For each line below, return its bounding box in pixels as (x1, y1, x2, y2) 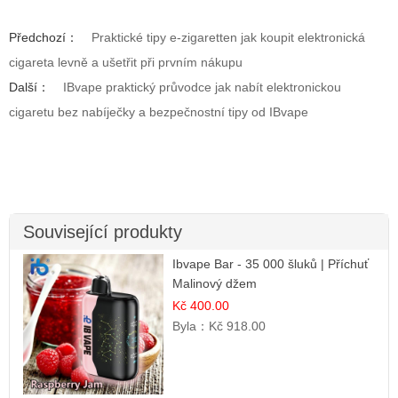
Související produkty (23, 221, 182, 242)
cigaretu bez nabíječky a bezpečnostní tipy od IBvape (9, 104, 308, 119)
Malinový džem (172, 275, 258, 291)
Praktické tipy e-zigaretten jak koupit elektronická (92, 29, 365, 44)
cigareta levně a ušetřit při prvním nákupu (9, 54, 243, 69)
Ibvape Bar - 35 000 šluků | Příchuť (172, 256, 370, 271)
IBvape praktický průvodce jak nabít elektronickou (63, 79, 341, 94)
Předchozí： (9, 29, 78, 44)
